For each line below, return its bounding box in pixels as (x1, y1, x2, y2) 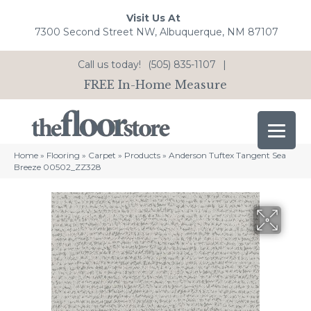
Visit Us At (126, 12, 180, 25)
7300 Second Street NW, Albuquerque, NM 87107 (35, 26, 278, 39)
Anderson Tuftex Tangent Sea (169, 150, 286, 161)
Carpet (88, 150, 116, 161)
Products (124, 150, 160, 161)
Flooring (47, 150, 80, 161)
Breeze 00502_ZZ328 (14, 162, 101, 173)
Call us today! (78, 58, 141, 71)
